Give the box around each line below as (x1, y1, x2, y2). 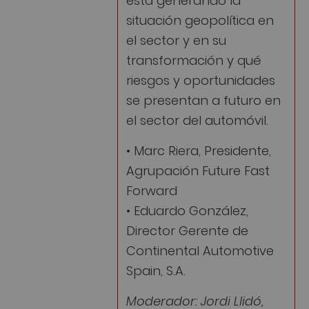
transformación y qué (126, 50, 261, 68)
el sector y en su (126, 30, 226, 48)
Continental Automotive (126, 241, 274, 259)
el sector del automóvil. (126, 110, 268, 128)
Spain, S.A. (126, 261, 186, 279)
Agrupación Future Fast (126, 161, 270, 179)
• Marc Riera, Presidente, (126, 141, 271, 159)
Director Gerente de (126, 221, 248, 239)
